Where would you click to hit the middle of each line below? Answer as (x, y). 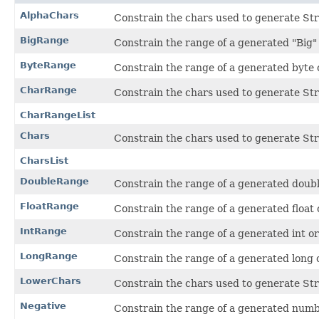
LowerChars (51, 281)
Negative (43, 306)
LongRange (49, 256)
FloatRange (49, 206)
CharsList (44, 161)
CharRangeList (58, 115)
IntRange (43, 231)
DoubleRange (54, 182)
